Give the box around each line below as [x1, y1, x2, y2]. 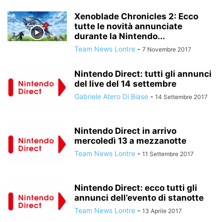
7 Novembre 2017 [142, 46, 191, 53]
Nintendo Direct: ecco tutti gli [74, 183, 197, 193]
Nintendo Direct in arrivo [74, 126, 176, 136]
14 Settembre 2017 [155, 93, 208, 101]
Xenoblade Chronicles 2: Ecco [74, 11, 198, 21]
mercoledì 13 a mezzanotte [74, 136, 186, 146]
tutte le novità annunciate [74, 21, 182, 31]
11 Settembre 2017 [142, 150, 194, 158]
